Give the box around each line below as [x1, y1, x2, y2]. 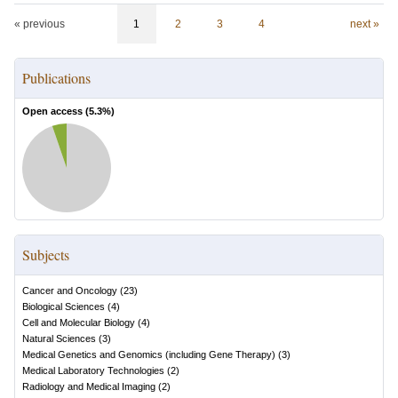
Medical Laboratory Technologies [22, 365, 164, 376]
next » [349, 18, 379, 30]
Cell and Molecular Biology [22, 317, 135, 328]
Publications [22, 68, 91, 87]
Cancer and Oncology [22, 285, 117, 296]
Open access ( [22, 106, 89, 116]
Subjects [22, 245, 69, 264]
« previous [14, 18, 65, 30]
